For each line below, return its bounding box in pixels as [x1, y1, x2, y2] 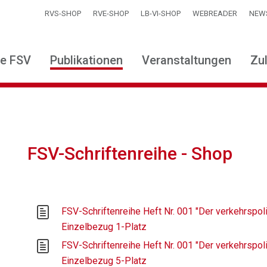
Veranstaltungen [142, 53, 231, 67]
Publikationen [50, 53, 123, 67]
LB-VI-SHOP [141, 9, 181, 18]
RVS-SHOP [45, 9, 81, 18]
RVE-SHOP [93, 9, 129, 18]
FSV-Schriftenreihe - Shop [27, 143, 233, 164]
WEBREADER [193, 9, 237, 18]
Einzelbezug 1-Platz [61, 221, 147, 232]
